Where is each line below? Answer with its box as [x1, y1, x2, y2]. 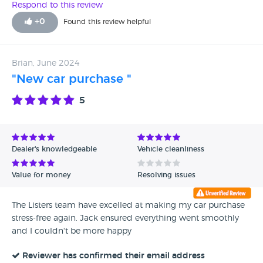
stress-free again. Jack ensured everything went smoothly [12, 214, 239, 222]
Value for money [12, 171, 70, 178]
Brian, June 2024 [12, 59, 80, 68]
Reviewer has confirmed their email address [22, 252, 205, 260]
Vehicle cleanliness [137, 146, 204, 153]
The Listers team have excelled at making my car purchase [12, 201, 245, 210]
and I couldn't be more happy [12, 227, 131, 235]
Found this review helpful [63, 18, 151, 25]
